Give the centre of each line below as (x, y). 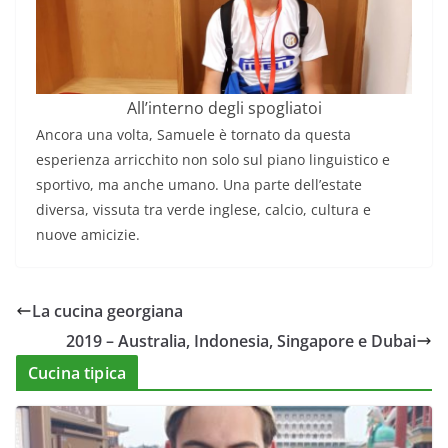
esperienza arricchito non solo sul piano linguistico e (213, 159)
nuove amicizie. (88, 234)
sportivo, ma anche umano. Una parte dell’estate (199, 184)
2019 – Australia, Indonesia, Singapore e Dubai (241, 341)
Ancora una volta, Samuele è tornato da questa (193, 134)
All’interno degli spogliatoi (224, 108)
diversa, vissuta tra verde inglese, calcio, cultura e (203, 209)
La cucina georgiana (107, 311)
